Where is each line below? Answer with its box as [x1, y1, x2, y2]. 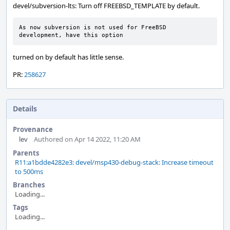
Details [13, 104, 37, 113]
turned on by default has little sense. [13, 52, 124, 62]
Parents [13, 148, 39, 158]
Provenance [13, 125, 53, 134]
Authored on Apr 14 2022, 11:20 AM [34, 135, 141, 144]
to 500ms [15, 167, 43, 176]
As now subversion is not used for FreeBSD [19, 24, 166, 31]
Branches [13, 180, 45, 189]
